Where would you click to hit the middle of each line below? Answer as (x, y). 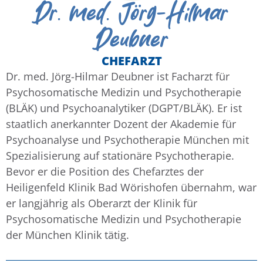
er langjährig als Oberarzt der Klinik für (102, 203)
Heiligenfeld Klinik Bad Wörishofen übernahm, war (131, 187)
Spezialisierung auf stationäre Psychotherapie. (120, 156)
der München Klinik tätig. (68, 235)
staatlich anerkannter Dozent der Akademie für (121, 124)
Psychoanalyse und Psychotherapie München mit (127, 140)
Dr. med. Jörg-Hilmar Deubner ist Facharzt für (118, 76)
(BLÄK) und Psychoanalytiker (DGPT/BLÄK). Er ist (124, 108)
